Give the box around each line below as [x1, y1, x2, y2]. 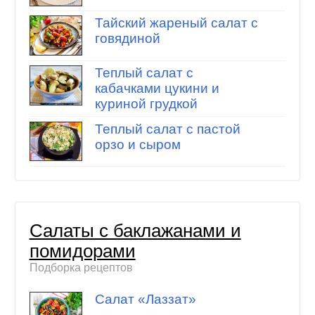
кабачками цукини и [94, 80, 219, 96]
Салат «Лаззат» [94, 292, 196, 307]
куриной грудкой [94, 96, 198, 111]
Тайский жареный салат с [94, 15, 258, 31]
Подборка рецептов [29, 261, 133, 274]
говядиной [94, 31, 160, 46]
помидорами [29, 240, 136, 261]
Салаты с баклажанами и [29, 220, 241, 240]
